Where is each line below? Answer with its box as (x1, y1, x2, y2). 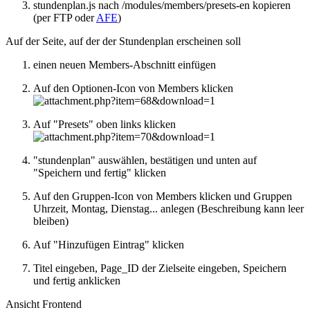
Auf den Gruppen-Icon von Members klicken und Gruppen (33, 190, 292, 202)
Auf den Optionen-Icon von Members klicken (33, 82, 233, 94)
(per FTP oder (33, 11, 96, 24)
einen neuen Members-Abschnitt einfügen (33, 58, 216, 71)
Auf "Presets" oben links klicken (33, 118, 176, 130)
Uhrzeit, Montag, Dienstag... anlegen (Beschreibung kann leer (33, 202, 304, 215)
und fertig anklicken (33, 274, 120, 286)
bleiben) (33, 215, 69, 227)
